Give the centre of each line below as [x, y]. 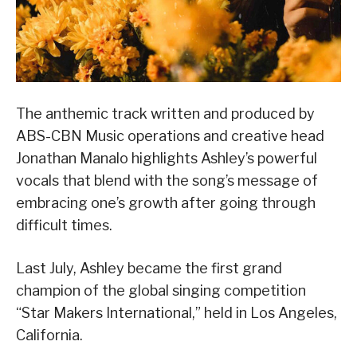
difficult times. [64, 226]
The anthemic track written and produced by [165, 114]
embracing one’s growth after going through [166, 203]
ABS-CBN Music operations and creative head [170, 136]
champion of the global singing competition [161, 291]
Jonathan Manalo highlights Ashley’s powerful [167, 159]
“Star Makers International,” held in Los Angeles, [177, 313]
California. [49, 335]
